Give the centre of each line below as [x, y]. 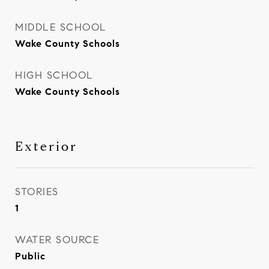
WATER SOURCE [57, 240]
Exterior [46, 147]
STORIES [37, 192]
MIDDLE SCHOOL [61, 27]
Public [30, 256]
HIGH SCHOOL [54, 75]
